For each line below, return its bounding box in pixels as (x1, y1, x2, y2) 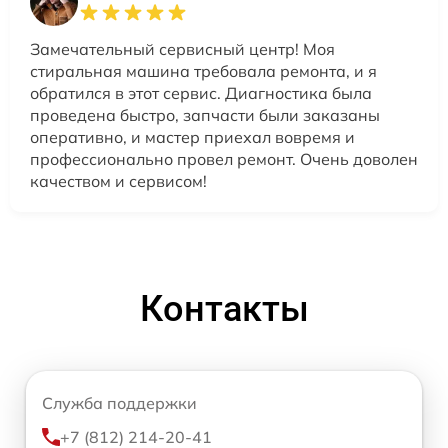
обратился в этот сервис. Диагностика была (30, 82, 372, 103)
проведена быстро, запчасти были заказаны (30, 104, 380, 125)
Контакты (139, 287, 309, 330)
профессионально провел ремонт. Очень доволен (30, 148, 418, 169)
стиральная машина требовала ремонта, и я (30, 60, 377, 81)
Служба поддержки (42, 392, 197, 413)
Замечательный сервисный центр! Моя (30, 38, 335, 59)
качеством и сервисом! (30, 170, 207, 191)
